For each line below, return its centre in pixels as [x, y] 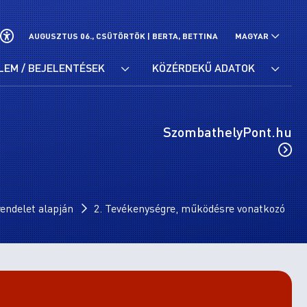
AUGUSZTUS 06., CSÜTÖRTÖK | [90, 36]
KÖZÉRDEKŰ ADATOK [205, 67]
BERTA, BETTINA [185, 36]
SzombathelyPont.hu [228, 131]
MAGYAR [252, 36]
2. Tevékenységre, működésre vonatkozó [189, 208]
